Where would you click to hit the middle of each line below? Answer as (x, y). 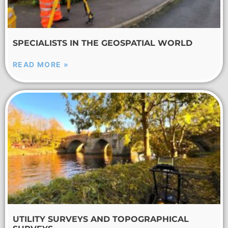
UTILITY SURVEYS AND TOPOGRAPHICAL (101, 219)
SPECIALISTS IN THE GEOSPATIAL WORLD (103, 43)
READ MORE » (41, 65)
